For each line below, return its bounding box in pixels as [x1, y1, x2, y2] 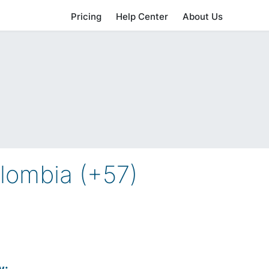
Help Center [116, 11, 169, 22]
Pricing [71, 11, 102, 22]
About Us [183, 11, 223, 22]
